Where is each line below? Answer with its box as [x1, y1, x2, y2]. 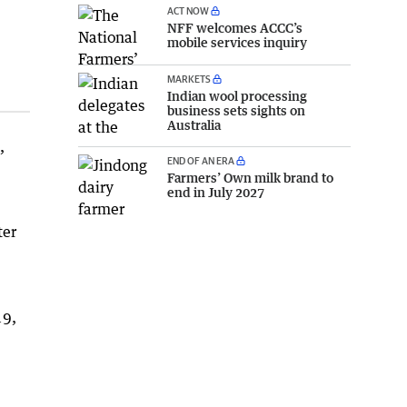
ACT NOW [167, 4, 209, 16]
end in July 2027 [167, 184, 264, 201]
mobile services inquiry [167, 34, 307, 50]
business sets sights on [167, 103, 305, 119]
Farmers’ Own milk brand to [167, 170, 333, 186]
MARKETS [167, 73, 211, 85]
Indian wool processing [167, 88, 307, 104]
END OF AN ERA [167, 154, 234, 167]
